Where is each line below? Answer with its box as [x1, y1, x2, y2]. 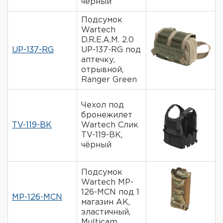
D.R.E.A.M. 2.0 [81, 36, 134, 44]
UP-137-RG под [81, 46, 141, 54]
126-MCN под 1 [81, 189, 139, 197]
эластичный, [81, 209, 130, 217]
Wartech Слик [81, 121, 138, 129]
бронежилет [81, 111, 132, 119]
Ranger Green [81, 76, 137, 84]
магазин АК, [81, 199, 130, 207]
